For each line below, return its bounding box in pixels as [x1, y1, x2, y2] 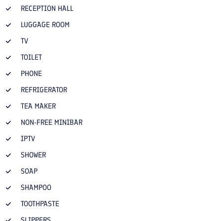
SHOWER [21, 150, 46, 159]
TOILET [21, 52, 42, 62]
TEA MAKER [21, 101, 56, 110]
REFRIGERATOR [21, 85, 67, 94]
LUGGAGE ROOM [21, 20, 70, 29]
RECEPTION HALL [21, 3, 74, 13]
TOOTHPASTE [21, 199, 59, 208]
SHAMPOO [21, 183, 51, 192]
